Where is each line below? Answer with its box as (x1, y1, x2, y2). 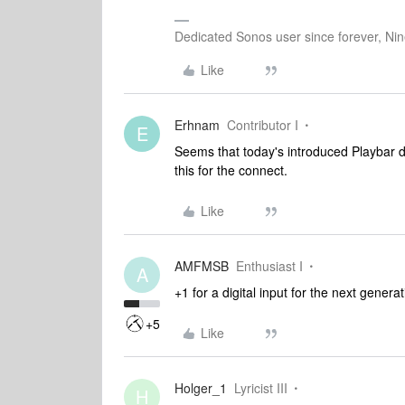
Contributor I (227, 116, 298, 134)
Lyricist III (234, 379, 287, 397)
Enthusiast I (236, 257, 303, 275)
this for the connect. (174, 161, 287, 179)
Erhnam (174, 116, 220, 134)
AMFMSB (174, 257, 229, 275)
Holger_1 (174, 379, 227, 397)
